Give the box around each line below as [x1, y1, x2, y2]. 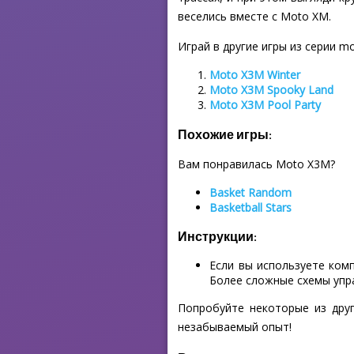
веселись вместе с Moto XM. [178, 9, 332, 24]
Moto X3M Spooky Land [209, 82, 334, 98]
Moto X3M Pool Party [209, 97, 322, 113]
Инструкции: [178, 228, 258, 245]
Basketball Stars [209, 200, 292, 216]
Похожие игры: [178, 125, 273, 142]
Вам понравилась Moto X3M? [178, 156, 336, 172]
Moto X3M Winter [209, 67, 301, 83]
